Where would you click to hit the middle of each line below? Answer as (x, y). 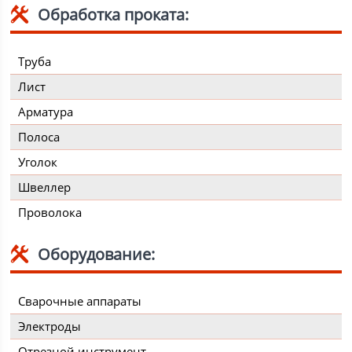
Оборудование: (97, 255)
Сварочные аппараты (80, 301)
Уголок (38, 162)
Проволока (50, 213)
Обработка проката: (114, 15)
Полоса (39, 137)
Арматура (46, 112)
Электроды (50, 326)
